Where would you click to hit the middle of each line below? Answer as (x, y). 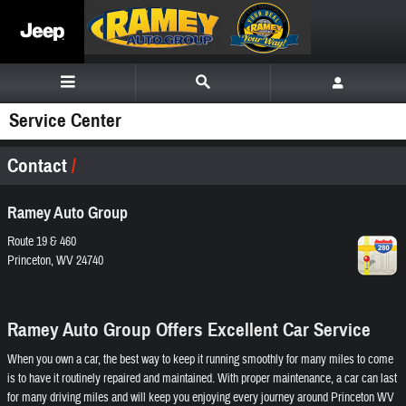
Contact (39, 166)
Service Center (65, 121)
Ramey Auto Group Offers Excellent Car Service (189, 329)
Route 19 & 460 (42, 242)
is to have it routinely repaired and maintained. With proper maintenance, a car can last (202, 379)
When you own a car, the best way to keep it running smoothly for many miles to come (200, 360)
